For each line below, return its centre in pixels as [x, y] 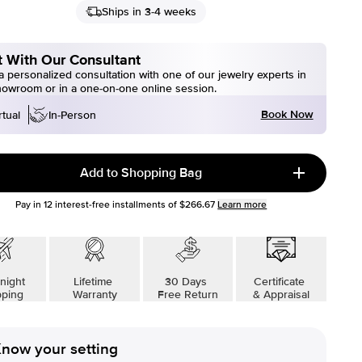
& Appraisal [281, 295]
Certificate [281, 282]
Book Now [287, 114]
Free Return [187, 295]
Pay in [30, 205]
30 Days [188, 282]
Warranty [95, 295]
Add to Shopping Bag [141, 173]
